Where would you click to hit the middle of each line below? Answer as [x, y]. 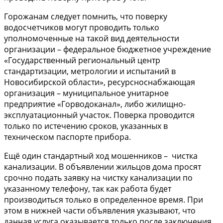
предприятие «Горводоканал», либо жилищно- [95, 104]
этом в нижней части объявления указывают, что [100, 210]
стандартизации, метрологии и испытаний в [90, 71]
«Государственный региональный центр [82, 60]
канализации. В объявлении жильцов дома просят [103, 167]
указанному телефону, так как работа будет [88, 188]
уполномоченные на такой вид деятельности [92, 38]
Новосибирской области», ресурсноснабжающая [100, 82]
